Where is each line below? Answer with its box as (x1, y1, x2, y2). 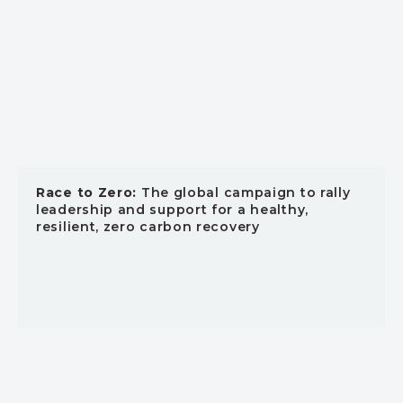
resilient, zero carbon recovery (36, 219, 260, 235)
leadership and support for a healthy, (36, 201, 309, 218)
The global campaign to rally (137, 184, 351, 201)
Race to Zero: (36, 184, 138, 201)
